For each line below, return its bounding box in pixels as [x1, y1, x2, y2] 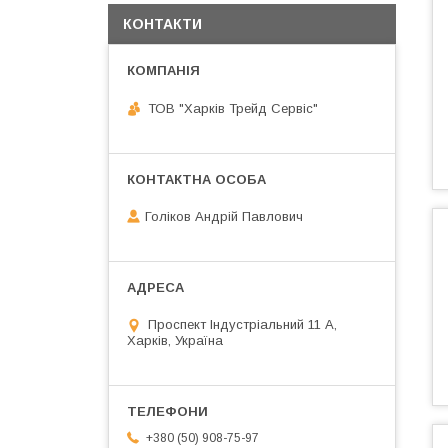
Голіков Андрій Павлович [145, 209, 303, 225]
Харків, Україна [127, 333, 223, 349]
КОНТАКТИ [123, 16, 202, 32]
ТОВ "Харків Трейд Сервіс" [148, 100, 318, 116]
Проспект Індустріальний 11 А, [148, 317, 337, 333]
